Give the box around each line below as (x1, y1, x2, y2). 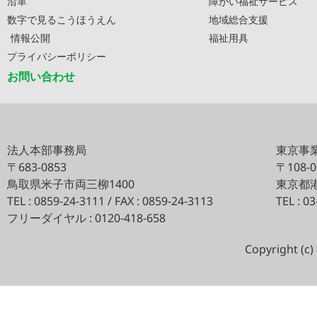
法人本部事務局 (7, 142, 86, 158)
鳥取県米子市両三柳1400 (7, 175, 134, 192)
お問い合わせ (7, 68, 75, 84)
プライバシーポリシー (7, 49, 106, 63)
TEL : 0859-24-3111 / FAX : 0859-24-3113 (7, 192, 213, 209)
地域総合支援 (209, 12, 268, 26)
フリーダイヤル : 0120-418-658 (7, 209, 166, 226)
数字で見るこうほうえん (7, 12, 116, 26)
